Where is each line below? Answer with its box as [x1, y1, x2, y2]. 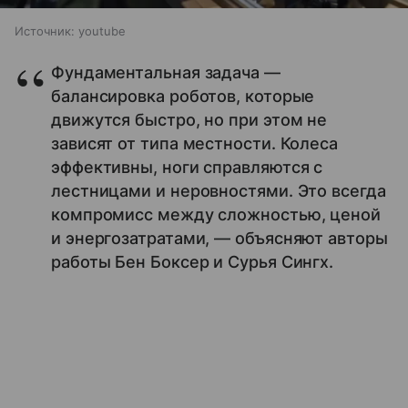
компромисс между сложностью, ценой [51, 204, 381, 224]
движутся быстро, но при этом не [51, 109, 328, 129]
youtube [78, 23, 126, 38]
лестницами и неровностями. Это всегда [51, 180, 386, 200]
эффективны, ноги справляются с [51, 157, 323, 177]
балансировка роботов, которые [51, 86, 315, 106]
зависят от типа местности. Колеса [51, 133, 339, 153]
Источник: [15, 23, 75, 38]
